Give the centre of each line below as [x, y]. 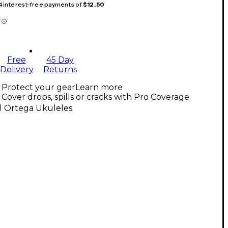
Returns [60, 70]
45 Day [60, 60]
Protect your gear [38, 88]
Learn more [99, 88]
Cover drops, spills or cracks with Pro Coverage [95, 97]
